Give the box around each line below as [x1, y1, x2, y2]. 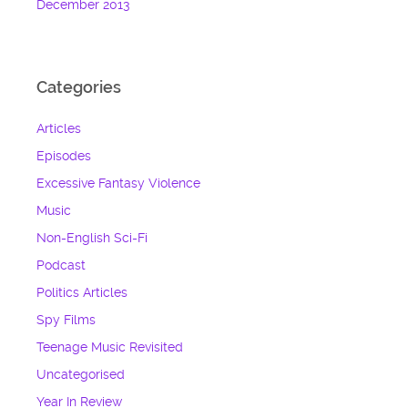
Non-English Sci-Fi [36, 229, 148, 246]
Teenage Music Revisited [36, 339, 184, 355]
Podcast [36, 257, 87, 273]
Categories [36, 76, 122, 97]
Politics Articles [36, 284, 128, 301]
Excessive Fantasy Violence [36, 175, 201, 191]
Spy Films [36, 311, 97, 328]
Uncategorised [36, 366, 126, 382]
